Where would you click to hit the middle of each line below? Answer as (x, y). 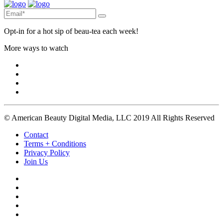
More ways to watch (36, 48)
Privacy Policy (47, 153)
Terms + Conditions (55, 144)
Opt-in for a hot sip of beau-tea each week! (71, 31)
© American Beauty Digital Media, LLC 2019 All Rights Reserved (109, 118)
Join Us (36, 162)
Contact (36, 135)
